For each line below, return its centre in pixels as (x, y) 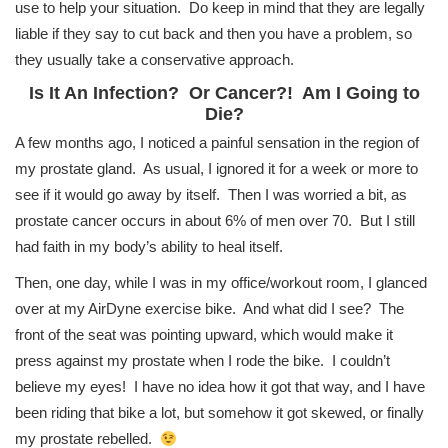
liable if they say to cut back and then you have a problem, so (213, 34)
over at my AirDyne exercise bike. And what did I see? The (209, 309)
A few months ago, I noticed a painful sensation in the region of (217, 143)
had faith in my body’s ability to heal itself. (149, 247)
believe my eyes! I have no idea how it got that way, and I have (220, 387)
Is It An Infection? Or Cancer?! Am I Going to (224, 93)
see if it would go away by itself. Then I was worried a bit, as (211, 195)
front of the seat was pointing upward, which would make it (204, 335)
